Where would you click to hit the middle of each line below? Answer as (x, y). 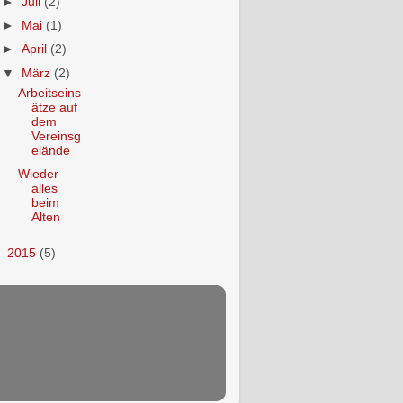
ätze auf (54, 108)
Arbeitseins (49, 94)
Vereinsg (56, 137)
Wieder (38, 175)
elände (50, 151)
